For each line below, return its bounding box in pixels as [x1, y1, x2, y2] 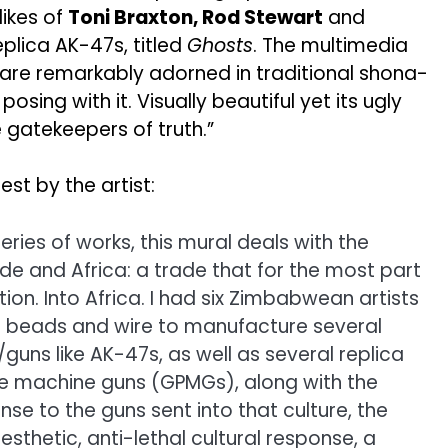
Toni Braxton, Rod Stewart [68, 3, 323, 31]
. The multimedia [253, 31, 408, 59]
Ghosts [187, 31, 253, 59]
